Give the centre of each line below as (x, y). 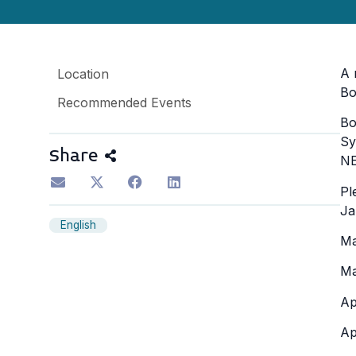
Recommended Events (124, 102)
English (78, 225)
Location (83, 74)
